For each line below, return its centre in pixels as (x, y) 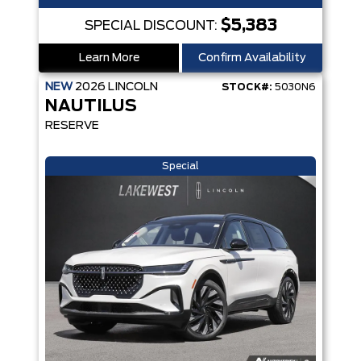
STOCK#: (247, 87)
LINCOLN (133, 87)
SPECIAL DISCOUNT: (152, 26)
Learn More (109, 58)
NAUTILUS (91, 106)
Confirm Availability (252, 58)
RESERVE (72, 126)
